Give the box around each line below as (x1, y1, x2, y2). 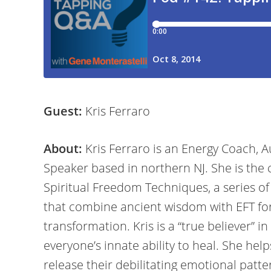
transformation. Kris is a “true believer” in (44, 218, 268, 234)
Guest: (44, 103, 82, 119)
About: (44, 140, 82, 157)
